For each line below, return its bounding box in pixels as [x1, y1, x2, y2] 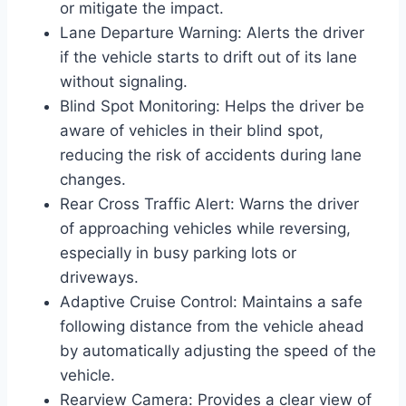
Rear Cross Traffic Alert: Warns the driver [60, 194, 359, 213]
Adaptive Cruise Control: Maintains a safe [60, 292, 362, 311]
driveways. [60, 267, 139, 286]
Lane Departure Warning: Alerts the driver [60, 23, 364, 42]
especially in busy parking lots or [60, 243, 296, 262]
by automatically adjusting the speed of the [60, 341, 376, 360]
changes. [60, 169, 126, 188]
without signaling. [60, 72, 188, 91]
